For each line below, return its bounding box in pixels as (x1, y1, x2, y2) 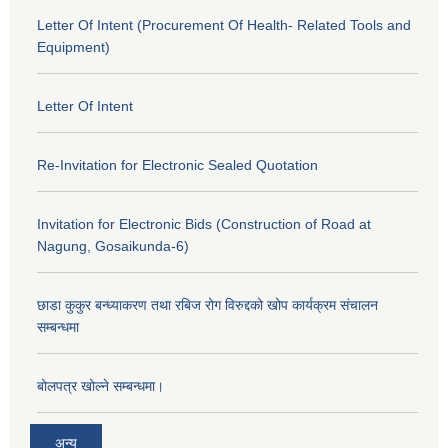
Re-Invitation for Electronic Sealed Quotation (37, 157, 318, 174)
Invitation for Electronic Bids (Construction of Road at (37, 216, 371, 233)
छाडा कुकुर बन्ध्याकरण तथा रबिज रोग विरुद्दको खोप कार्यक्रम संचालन (37, 297, 378, 314)
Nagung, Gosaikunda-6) (37, 238, 189, 255)
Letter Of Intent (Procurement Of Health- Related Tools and (37, 17, 411, 34)
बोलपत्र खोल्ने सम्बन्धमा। (37, 378, 164, 395)
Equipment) (37, 39, 110, 56)
